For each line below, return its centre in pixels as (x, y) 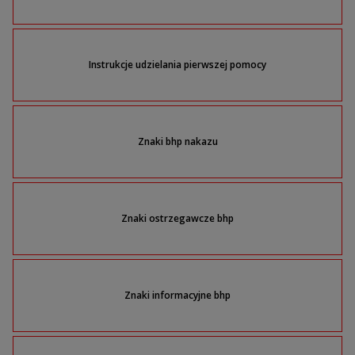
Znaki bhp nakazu (177, 142)
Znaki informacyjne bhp (177, 296)
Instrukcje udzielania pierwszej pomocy (177, 65)
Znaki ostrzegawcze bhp (177, 219)
